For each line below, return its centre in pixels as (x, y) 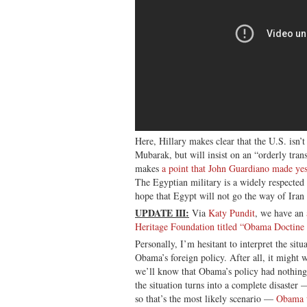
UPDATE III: (162, 212)
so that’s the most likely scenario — (206, 298)
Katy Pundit (232, 212)
